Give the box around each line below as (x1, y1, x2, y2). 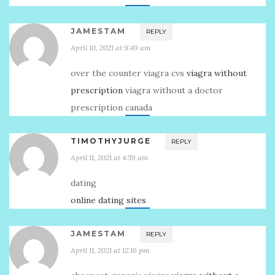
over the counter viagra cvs (71, 68, 187, 79)
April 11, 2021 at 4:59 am (71, 153, 149, 162)
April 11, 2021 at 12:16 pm (71, 246, 150, 255)
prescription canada (71, 102, 152, 113)
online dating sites (71, 195, 146, 206)
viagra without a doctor (123, 85, 223, 96)
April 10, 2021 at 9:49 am (71, 43, 151, 52)
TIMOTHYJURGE (71, 136, 151, 145)
